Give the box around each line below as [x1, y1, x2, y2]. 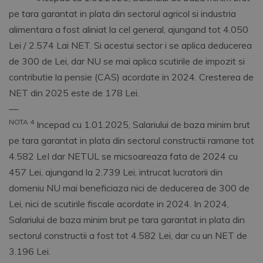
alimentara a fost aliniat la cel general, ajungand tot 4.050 [9, 23, 248, 36]
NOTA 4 [9, 117, 34, 127]
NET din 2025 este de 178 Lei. [9, 87, 139, 99]
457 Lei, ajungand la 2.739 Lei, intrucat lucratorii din [9, 166, 222, 178]
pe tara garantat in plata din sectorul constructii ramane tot [9, 134, 254, 147]
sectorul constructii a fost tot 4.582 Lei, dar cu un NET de [9, 230, 247, 242]
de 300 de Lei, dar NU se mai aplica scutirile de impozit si [9, 55, 245, 68]
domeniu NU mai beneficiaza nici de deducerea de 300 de [9, 182, 249, 194]
